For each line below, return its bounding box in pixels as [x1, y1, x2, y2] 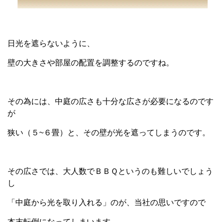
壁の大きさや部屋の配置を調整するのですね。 [7, 58, 174, 67]
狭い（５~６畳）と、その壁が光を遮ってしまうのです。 [7, 128, 210, 137]
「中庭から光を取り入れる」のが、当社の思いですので [7, 198, 206, 207]
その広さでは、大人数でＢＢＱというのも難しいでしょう [7, 166, 213, 175]
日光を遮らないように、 [7, 39, 95, 48]
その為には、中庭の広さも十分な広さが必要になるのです [7, 97, 214, 106]
